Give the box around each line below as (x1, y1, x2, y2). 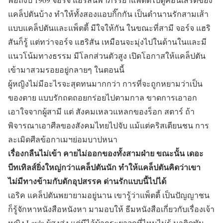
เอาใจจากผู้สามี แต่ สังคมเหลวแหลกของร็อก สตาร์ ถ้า (8, 106, 195, 117)
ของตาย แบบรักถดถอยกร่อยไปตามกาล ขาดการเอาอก (8, 92, 197, 103)
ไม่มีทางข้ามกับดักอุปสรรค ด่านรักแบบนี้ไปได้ (8, 175, 166, 187)
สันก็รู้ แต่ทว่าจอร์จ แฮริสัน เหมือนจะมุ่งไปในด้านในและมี (8, 36, 207, 47)
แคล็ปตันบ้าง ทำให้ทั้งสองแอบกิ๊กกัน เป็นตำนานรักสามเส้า (8, 8, 209, 19)
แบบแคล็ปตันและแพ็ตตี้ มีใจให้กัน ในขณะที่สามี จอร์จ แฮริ (8, 22, 211, 33)
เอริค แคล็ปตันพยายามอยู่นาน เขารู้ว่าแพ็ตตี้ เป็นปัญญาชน (8, 190, 210, 201)
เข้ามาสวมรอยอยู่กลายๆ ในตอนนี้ (8, 64, 124, 75)
